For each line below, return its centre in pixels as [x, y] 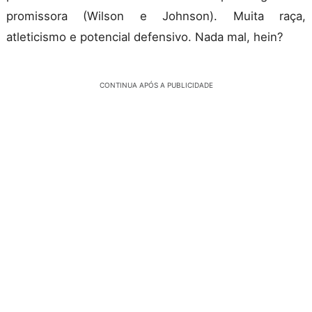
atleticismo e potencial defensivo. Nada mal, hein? [145, 37]
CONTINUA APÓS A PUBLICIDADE [156, 85]
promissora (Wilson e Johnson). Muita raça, [156, 16]
